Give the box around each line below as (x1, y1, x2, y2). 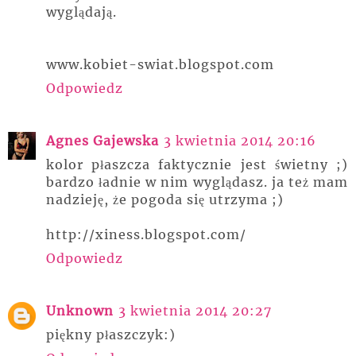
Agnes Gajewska (46, 132, 159, 149)
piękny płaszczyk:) (46, 326, 176, 342)
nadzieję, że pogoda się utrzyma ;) (46, 191, 284, 207)
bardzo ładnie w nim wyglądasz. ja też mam (46, 173, 348, 190)
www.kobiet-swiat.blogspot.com (46, 56, 274, 72)
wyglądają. (46, 3, 117, 20)
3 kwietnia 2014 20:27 (118, 302, 272, 319)
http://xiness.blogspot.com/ (46, 226, 246, 242)
